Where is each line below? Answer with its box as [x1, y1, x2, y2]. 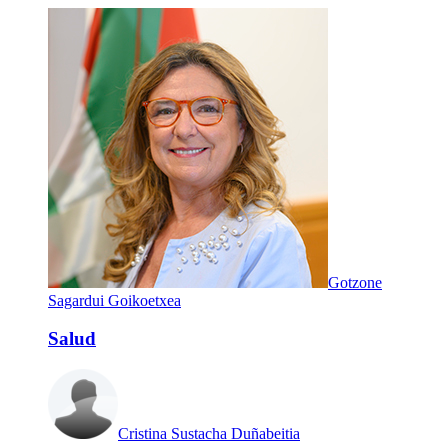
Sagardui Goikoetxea [48, 291, 181, 309]
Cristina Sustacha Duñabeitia [118, 425, 300, 443]
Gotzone [328, 273, 382, 291]
